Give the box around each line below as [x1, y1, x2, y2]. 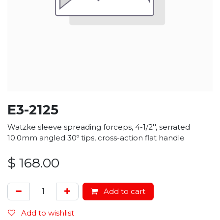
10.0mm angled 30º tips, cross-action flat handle [7, 133, 185, 142]
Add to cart [102, 186, 145, 196]
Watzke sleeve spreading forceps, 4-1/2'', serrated [7, 122, 190, 132]
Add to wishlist [21, 208, 74, 218]
